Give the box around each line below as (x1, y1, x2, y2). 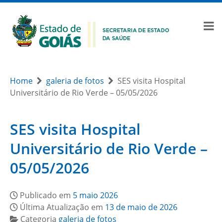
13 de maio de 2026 (105, 202, 177, 213)
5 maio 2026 (73, 190, 118, 201)
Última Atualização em (20, 202, 105, 213)
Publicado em (20, 190, 73, 201)
